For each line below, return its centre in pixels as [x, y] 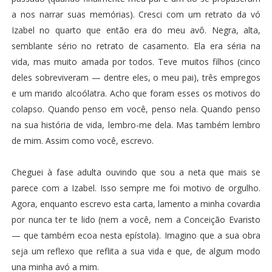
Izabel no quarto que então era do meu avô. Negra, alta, [136, 30]
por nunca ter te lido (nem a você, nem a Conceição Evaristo [136, 219]
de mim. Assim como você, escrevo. [82, 140]
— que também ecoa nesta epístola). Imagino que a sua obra [136, 235]
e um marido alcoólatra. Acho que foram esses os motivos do [136, 93]
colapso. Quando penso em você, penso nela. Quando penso [136, 109]
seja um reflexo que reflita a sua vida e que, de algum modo [136, 251]
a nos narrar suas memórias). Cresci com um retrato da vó [136, 14]
